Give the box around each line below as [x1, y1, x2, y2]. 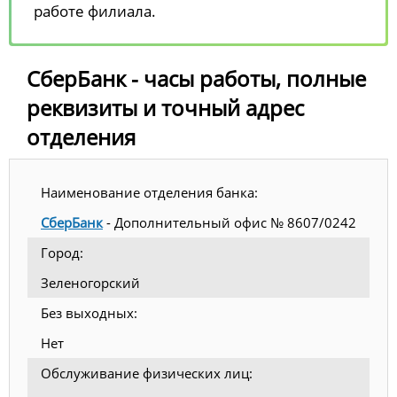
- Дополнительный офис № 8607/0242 [103, 213, 356, 231]
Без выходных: [41, 303, 137, 322]
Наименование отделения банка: [41, 183, 258, 201]
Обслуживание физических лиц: [41, 363, 253, 382]
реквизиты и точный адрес [27, 92, 304, 122]
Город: [41, 243, 83, 261]
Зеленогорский [41, 273, 140, 292]
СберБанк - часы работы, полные [27, 63, 366, 93]
